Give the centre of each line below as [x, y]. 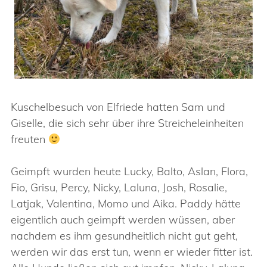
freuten [30, 139]
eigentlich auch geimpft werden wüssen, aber [123, 220]
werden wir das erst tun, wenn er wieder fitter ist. [132, 252]
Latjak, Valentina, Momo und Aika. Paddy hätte [126, 204]
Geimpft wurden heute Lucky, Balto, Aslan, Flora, [129, 171]
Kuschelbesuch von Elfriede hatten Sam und [118, 107]
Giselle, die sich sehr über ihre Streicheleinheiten [127, 123]
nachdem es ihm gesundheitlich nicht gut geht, [124, 236]
